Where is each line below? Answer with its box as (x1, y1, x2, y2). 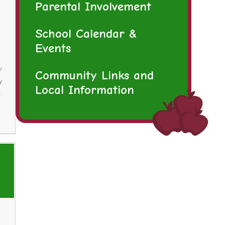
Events (35, 41, 71, 56)
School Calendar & (35, 26, 137, 41)
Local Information (35, 82, 134, 97)
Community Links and (35, 68, 154, 83)
